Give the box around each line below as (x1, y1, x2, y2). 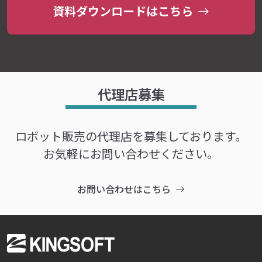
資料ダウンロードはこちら (53, 2, 193, 19)
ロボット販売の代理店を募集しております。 (15, 127, 247, 144)
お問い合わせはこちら (77, 181, 171, 196)
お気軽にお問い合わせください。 (43, 144, 219, 162)
